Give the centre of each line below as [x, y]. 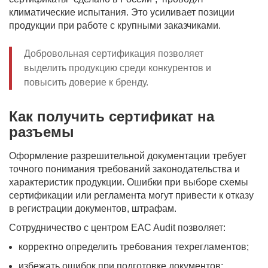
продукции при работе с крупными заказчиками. [115, 25]
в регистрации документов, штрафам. [93, 208]
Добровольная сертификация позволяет [114, 54]
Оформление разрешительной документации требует [128, 156]
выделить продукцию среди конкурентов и [118, 68]
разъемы [42, 132]
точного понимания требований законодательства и [124, 169]
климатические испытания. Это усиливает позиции [122, 12]
